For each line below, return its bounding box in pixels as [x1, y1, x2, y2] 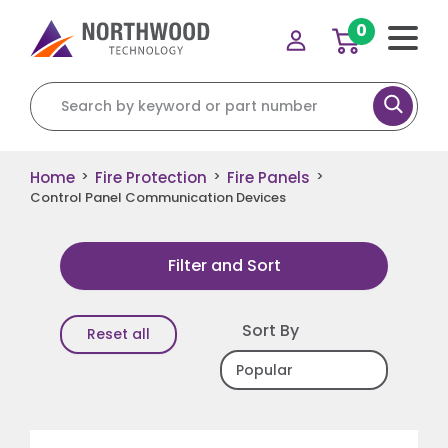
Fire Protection [95, 166, 207, 188]
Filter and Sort [167, 253, 281, 277]
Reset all [87, 323, 150, 344]
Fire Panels [227, 166, 310, 188]
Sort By [241, 318, 299, 342]
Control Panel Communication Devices [30, 187, 286, 207]
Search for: [29, 81, 116, 102]
